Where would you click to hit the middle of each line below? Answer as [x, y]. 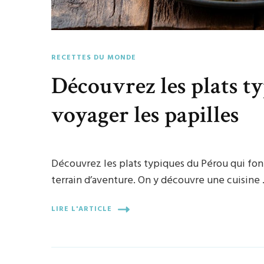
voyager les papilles [146, 115]
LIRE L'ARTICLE [82, 209]
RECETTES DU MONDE [94, 57]
